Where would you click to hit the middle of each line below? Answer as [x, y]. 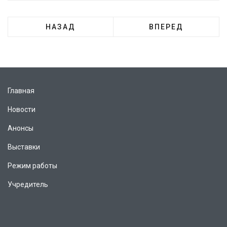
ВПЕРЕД [166, 27]
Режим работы [32, 166]
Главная [21, 91]
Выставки [24, 147]
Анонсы [21, 128]
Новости [22, 110]
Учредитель [28, 185]
